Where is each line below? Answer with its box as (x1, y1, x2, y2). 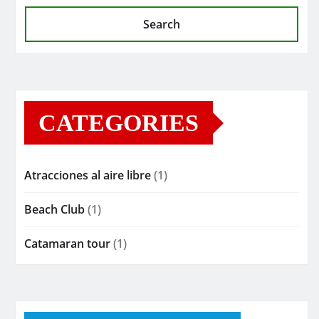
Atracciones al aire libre (24, 167, 151, 184)
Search (143, 16, 180, 33)
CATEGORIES (38, 110, 199, 137)
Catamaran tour (24, 236, 110, 252)
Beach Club (24, 202, 85, 218)
